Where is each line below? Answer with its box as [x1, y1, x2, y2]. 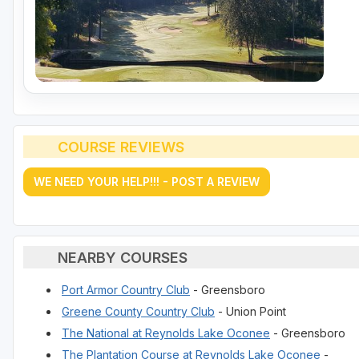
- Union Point [215, 305, 286, 319]
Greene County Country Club [62, 305, 215, 319]
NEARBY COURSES [57, 248, 188, 266]
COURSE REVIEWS [57, 138, 184, 155]
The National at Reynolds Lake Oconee [62, 326, 270, 341]
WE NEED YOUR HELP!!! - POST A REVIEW [34, 175, 260, 189]
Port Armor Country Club [62, 283, 190, 297]
